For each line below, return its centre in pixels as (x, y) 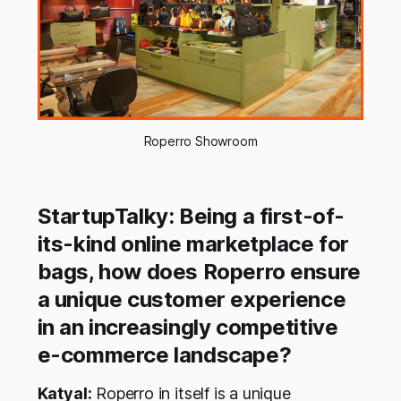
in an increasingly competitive (188, 328)
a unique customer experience (192, 300)
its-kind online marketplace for (193, 244)
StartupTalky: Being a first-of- (191, 217)
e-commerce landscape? (164, 355)
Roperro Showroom (200, 141)
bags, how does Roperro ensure (199, 272)
